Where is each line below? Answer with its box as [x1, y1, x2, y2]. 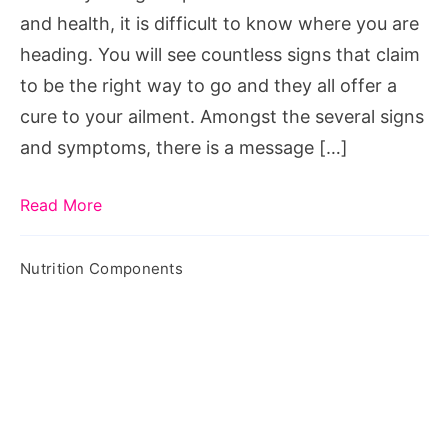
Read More [20, 194, 102, 215]
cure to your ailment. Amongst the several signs [20, 105, 424, 127]
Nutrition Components [20, 258, 183, 278]
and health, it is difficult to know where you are [20, 12, 419, 34]
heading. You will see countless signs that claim [20, 43, 420, 65]
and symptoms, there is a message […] [20, 136, 348, 158]
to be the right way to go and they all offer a [20, 74, 397, 96]
